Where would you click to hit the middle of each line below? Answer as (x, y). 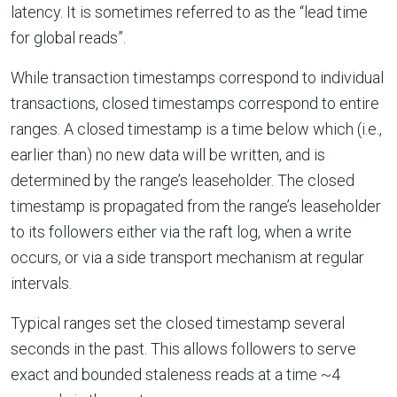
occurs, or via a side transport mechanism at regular (187, 257)
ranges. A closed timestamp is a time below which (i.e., (196, 128)
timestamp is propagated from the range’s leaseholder (196, 206)
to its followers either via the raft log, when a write (181, 231)
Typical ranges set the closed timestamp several (178, 323)
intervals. (41, 283)
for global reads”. (68, 37)
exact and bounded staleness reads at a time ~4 (175, 374)
